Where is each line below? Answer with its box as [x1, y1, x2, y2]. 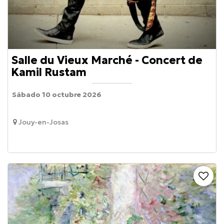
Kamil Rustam [11, 65, 86, 79]
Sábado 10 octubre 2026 [12, 89, 102, 99]
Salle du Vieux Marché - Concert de [11, 53, 202, 67]
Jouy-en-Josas [18, 117, 68, 127]
